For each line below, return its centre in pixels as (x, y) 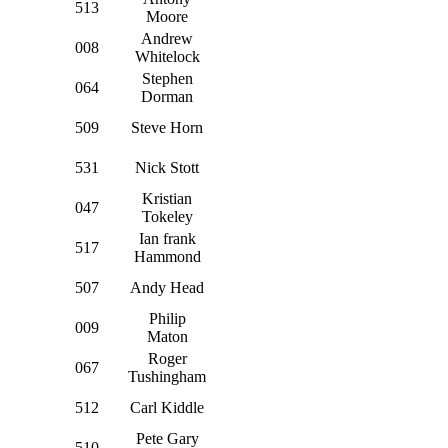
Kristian (167, 198)
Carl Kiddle (167, 407)
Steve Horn (167, 127)
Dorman (167, 96)
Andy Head (167, 287)
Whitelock (167, 56)
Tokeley (167, 216)
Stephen (167, 78)
